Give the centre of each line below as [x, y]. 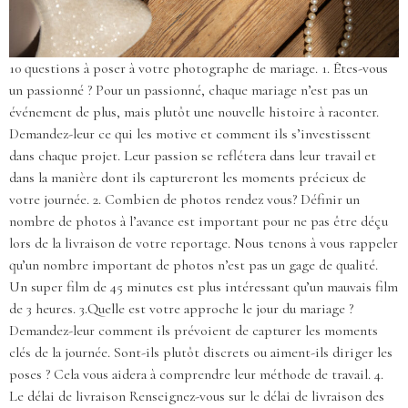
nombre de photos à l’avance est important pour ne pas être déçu [199, 221]
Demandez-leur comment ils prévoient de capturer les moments [194, 330]
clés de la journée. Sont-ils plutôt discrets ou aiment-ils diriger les [201, 352]
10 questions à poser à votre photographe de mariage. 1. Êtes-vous [199, 68]
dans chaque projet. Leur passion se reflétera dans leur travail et [193, 155]
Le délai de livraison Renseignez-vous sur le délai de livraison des [197, 396]
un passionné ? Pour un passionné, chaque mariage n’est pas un [189, 90]
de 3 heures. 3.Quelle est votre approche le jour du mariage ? [181, 308]
